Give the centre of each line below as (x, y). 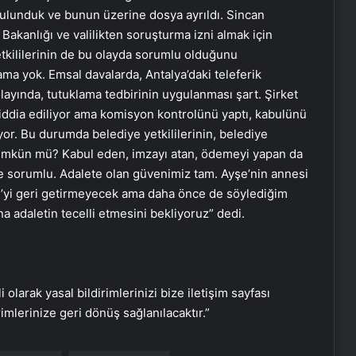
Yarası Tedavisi (152, 252)
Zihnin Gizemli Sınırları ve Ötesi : (197, 309)
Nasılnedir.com (151, 324)
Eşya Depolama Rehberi (176, 166)
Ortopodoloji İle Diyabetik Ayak (194, 237)
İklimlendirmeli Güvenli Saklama (198, 181)
